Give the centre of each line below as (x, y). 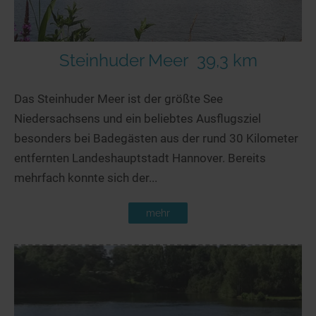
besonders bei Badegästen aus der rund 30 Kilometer (156, 138)
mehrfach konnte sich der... (86, 177)
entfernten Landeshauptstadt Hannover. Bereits (140, 158)
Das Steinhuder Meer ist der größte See (119, 98)
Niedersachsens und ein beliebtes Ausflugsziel (138, 118)
